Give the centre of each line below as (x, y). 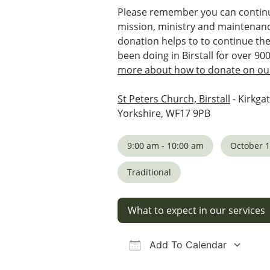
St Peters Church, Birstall (174, 99)
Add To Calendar (187, 245)
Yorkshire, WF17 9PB (164, 113)
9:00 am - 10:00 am (165, 146)
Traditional (149, 172)
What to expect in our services (196, 210)
